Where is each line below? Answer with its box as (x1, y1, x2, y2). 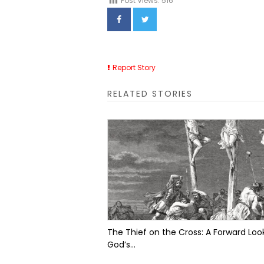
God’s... (107, 239, 136, 250)
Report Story (113, 62, 156, 72)
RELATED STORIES (107, 88, 193, 100)
